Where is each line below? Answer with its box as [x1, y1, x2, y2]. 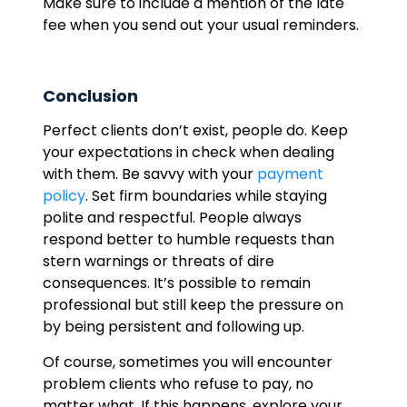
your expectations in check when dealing [42, 142, 334, 163]
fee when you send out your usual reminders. [42, 15, 362, 35]
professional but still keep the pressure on [42, 294, 343, 315]
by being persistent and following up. [42, 316, 308, 337]
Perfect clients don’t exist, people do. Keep [42, 120, 348, 141]
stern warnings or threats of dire [42, 251, 274, 272]
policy [42, 185, 85, 206]
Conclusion [42, 84, 138, 107]
